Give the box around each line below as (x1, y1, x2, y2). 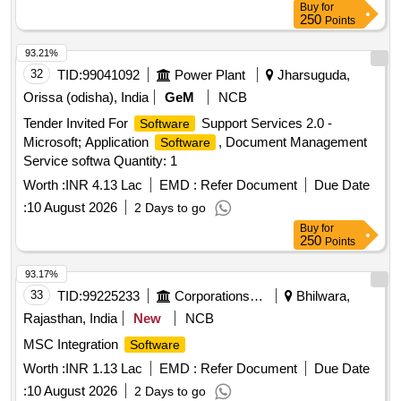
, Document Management (218, 134, 367, 150)
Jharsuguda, (274, 67, 350, 83)
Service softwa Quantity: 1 (23, 153, 177, 169)
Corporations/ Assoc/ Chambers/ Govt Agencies (250, 288, 263, 304)
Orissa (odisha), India (23, 90, 149, 106)
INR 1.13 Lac (65, 361, 142, 377)
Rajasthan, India (23, 311, 117, 327)
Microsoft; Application (23, 134, 152, 150)
